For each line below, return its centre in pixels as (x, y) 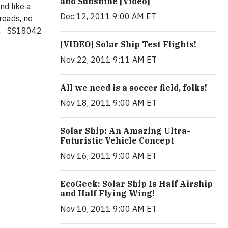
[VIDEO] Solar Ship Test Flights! (128, 45)
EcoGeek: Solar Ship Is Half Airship (136, 184)
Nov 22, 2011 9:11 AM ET (108, 60)
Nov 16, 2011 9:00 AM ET (108, 156)
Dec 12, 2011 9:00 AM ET (108, 17)
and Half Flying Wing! (107, 194)
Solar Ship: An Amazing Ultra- (125, 131)
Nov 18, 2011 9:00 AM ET (108, 103)
